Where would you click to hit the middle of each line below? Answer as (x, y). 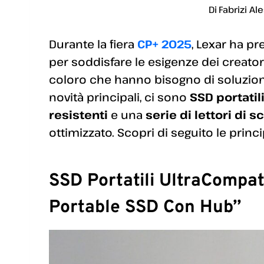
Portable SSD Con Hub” (145, 207)
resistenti (78, 114)
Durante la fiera (92, 44)
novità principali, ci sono (119, 97)
